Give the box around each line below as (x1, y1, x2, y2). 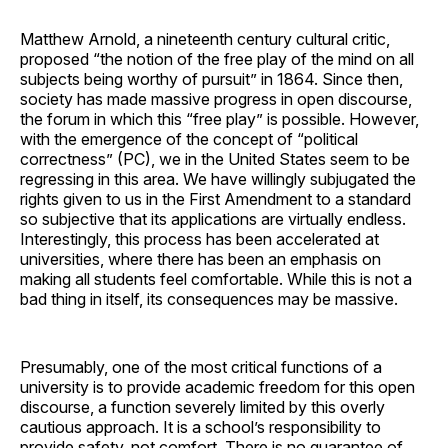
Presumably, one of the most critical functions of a (20, 356, 382, 377)
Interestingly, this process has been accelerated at (20, 228, 379, 249)
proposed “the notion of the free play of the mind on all (20, 48, 414, 69)
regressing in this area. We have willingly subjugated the (20, 168, 416, 189)
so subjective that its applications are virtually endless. (20, 208, 406, 229)
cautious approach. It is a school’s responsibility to (20, 416, 381, 437)
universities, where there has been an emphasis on (20, 248, 381, 269)
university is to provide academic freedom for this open (20, 376, 415, 397)
